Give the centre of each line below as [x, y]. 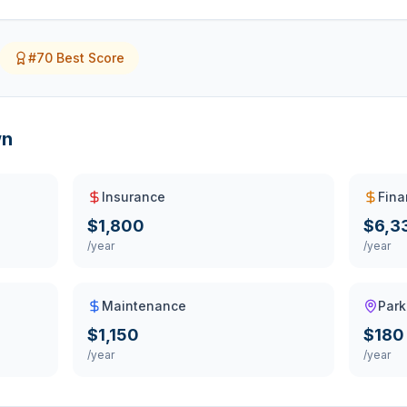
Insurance [134, 197]
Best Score [89, 58]
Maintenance [144, 306]
